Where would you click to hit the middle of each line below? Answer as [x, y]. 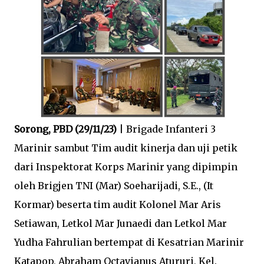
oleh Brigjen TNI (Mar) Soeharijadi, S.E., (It [114, 186]
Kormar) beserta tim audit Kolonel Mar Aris [118, 204]
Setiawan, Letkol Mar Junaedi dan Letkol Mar [121, 223]
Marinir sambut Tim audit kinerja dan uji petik [126, 148]
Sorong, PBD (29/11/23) [67, 129]
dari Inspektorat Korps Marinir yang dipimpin [126, 167]
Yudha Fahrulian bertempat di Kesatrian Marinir [129, 242]
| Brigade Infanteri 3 [167, 129]
